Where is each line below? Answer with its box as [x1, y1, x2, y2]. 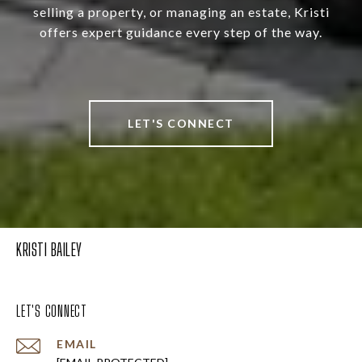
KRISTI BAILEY [16, 239, 82, 260]
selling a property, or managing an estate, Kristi [32, 4, 330, 20]
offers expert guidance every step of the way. [40, 24, 322, 40]
